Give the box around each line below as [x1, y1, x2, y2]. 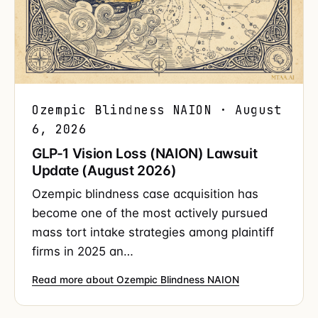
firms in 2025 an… [32, 244, 133, 259]
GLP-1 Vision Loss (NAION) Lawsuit [32, 145, 258, 163]
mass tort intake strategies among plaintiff [32, 225, 274, 240]
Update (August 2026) [32, 162, 177, 180]
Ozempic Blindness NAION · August [32, 102, 283, 119]
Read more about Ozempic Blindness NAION [32, 274, 239, 286]
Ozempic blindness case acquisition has [32, 187, 258, 202]
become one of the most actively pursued [32, 206, 268, 221]
